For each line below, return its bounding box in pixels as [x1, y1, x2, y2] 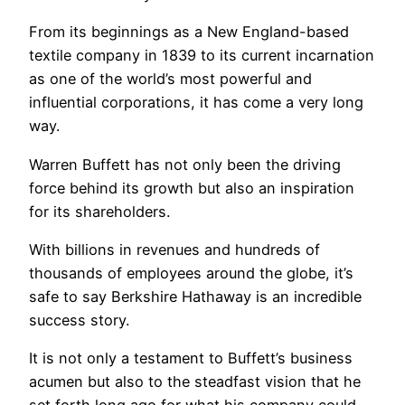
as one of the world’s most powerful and [29, 70, 312, 89]
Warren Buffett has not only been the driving [29, 155, 341, 174]
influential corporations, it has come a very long [29, 93, 363, 112]
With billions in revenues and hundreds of [29, 240, 320, 259]
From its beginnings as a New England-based [29, 23, 349, 42]
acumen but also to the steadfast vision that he [29, 372, 361, 391]
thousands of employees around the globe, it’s [29, 263, 353, 282]
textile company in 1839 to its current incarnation [29, 46, 374, 65]
